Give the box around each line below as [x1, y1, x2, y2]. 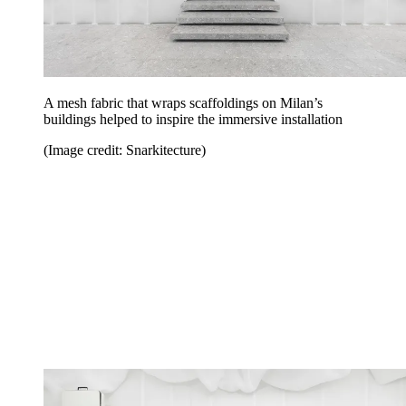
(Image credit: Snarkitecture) [43, 141, 206, 158]
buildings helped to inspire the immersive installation [43, 111, 343, 127]
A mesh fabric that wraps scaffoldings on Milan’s [43, 94, 323, 111]
